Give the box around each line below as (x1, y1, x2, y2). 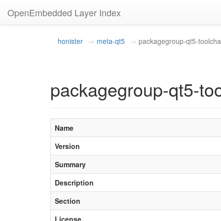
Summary (55, 159, 86, 169)
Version (55, 141, 80, 151)
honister (58, 36, 83, 46)
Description (55, 178, 94, 187)
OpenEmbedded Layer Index (7, 6, 121, 19)
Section (55, 196, 80, 206)
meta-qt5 (97, 36, 125, 46)
